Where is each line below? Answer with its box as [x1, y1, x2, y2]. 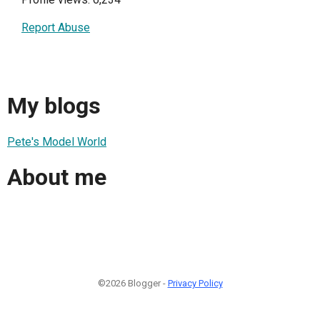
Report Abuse [21, 21, 90, 34]
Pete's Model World [7, 134, 106, 149]
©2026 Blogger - [97, 277, 168, 289]
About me [7, 164, 106, 191]
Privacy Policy [167, 277, 223, 289]
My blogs [7, 92, 101, 120]
